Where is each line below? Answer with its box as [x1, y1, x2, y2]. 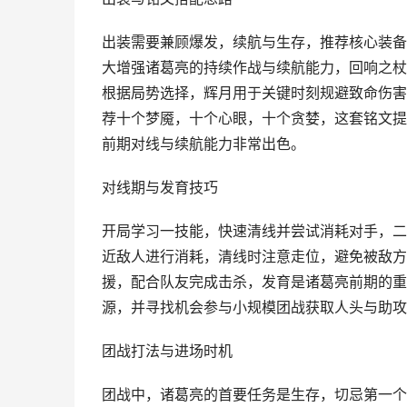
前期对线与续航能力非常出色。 [102, 135, 305, 153]
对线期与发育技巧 [102, 179, 218, 196]
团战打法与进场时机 [102, 342, 233, 360]
